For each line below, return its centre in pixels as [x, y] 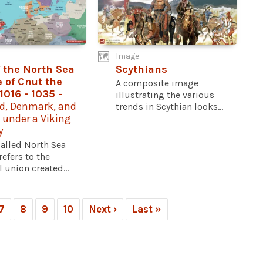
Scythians [142, 69]
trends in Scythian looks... [170, 106]
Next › [103, 209]
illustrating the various [165, 95]
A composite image [157, 83]
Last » [147, 209]
